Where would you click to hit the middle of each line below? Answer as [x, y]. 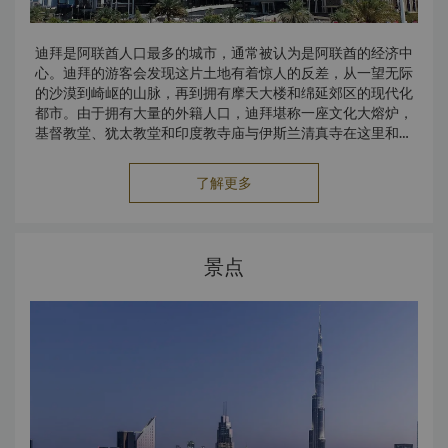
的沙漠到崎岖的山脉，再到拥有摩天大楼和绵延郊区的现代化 [224, 93]
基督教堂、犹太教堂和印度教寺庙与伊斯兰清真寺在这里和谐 [224, 133]
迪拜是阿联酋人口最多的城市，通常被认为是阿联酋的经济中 [224, 53]
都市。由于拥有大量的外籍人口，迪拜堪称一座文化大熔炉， [224, 113]
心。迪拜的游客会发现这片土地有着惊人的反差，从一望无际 [224, 73]
